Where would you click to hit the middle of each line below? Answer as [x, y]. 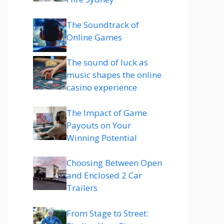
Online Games [94, 37]
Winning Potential [102, 137]
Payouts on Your [99, 125]
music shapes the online [114, 75]
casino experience [102, 87]
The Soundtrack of [103, 24]
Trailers [82, 188]
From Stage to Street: [107, 213]
